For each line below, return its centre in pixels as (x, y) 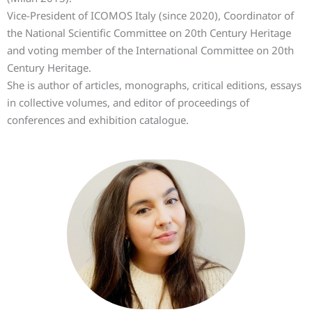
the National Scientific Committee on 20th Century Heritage (149, 33)
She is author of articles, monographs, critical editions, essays (154, 85)
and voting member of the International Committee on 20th (150, 50)
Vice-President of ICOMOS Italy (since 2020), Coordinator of (150, 15)
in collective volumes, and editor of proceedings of (128, 102)
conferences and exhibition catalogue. (98, 120)
